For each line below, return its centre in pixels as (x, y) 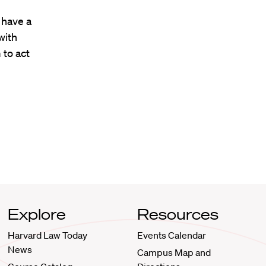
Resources (178, 214)
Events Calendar (171, 235)
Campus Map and (174, 253)
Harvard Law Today (48, 235)
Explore (37, 214)
